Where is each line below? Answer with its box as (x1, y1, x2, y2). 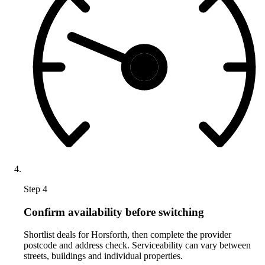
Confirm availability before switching (24, 205, 204, 218)
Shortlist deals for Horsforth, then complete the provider (24, 230, 231, 240)
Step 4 (24, 183, 47, 194)
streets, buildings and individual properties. (24, 251, 183, 261)
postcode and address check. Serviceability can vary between (24, 240, 251, 251)
